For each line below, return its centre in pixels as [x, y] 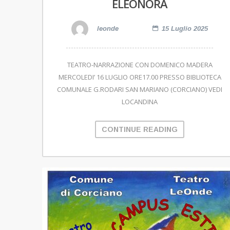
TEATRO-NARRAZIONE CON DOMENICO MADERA [140, 65]
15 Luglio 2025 [185, 29]
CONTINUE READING [140, 130]
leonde [107, 29]
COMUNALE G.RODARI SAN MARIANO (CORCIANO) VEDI [140, 90]
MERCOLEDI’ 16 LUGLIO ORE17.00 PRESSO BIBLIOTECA [140, 77]
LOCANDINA [140, 102]
